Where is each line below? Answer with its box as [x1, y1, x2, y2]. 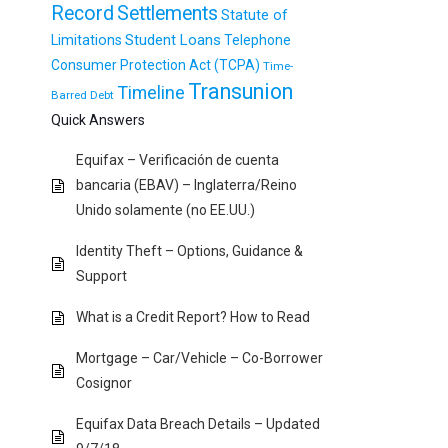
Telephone [224, 32, 291, 48]
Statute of [221, 7, 288, 23]
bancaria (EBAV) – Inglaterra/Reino [76, 177, 297, 193]
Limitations [51, 32, 122, 48]
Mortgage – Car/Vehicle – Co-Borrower [76, 350, 323, 366]
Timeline [117, 82, 185, 103]
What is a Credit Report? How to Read [76, 309, 310, 325]
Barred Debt [51, 88, 114, 102]
